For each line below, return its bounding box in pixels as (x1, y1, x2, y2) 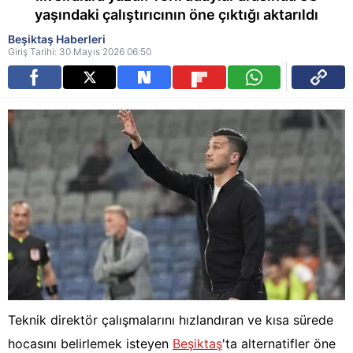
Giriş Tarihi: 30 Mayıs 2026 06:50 (8, 46, 151, 58)
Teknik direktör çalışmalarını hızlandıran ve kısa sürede (8, 312, 333, 329)
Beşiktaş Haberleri (8, 32, 106, 46)
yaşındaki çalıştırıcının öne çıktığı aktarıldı (35, 6, 318, 23)
